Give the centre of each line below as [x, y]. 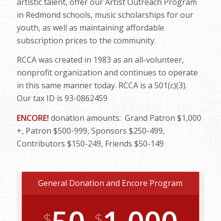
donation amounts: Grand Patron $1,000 [125, 118]
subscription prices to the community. [86, 40]
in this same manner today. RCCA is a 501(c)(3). [103, 86]
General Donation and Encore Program [110, 183]
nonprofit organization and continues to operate [107, 73]
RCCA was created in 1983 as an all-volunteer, [100, 60]
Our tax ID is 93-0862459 [62, 98]
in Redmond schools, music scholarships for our [105, 15]
